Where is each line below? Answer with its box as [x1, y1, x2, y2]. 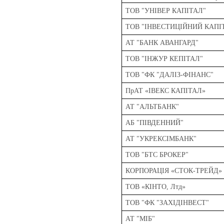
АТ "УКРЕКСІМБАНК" [125, 135, 196, 143]
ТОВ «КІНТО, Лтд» [125, 183, 185, 191]
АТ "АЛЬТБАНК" [125, 103, 179, 111]
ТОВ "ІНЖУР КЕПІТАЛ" [125, 55, 203, 63]
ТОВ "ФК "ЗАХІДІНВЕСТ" [125, 199, 209, 207]
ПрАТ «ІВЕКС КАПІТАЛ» [125, 87, 205, 95]
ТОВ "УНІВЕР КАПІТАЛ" [125, 7, 206, 15]
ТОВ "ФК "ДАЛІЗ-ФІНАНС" [125, 71, 213, 79]
